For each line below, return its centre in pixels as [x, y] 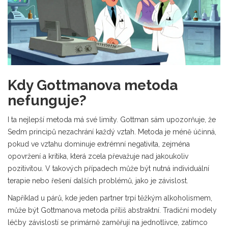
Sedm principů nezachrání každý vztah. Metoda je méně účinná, [112, 132]
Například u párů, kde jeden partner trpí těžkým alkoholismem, [110, 198]
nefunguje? [47, 101]
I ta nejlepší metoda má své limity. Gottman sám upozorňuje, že [112, 120]
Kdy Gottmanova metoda [93, 85]
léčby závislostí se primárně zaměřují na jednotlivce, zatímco [108, 223]
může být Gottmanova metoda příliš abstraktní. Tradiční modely [112, 210]
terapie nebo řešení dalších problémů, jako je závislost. [98, 181]
